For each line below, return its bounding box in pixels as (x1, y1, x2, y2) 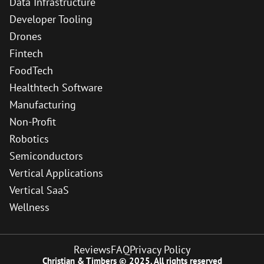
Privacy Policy (130, 243, 190, 256)
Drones (9, 29, 42, 43)
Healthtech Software (9, 81, 103, 94)
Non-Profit (9, 115, 56, 128)
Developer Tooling (9, 12, 93, 26)
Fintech (9, 47, 43, 60)
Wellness (9, 200, 49, 214)
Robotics (9, 132, 49, 146)
